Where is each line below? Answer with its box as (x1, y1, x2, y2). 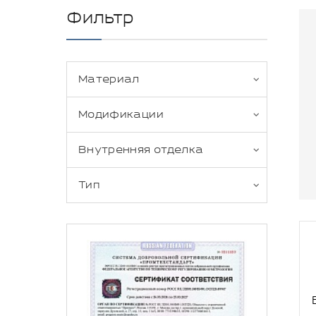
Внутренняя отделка (78, 144, 204, 156)
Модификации (78, 109, 164, 121)
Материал (78, 73, 140, 85)
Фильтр (66, 8, 134, 28)
